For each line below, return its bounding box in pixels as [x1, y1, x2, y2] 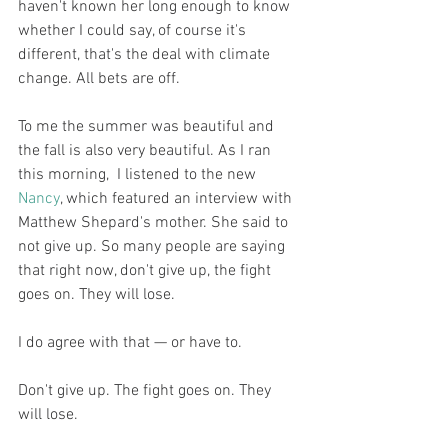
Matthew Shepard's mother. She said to [18, 213, 292, 233]
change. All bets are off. [18, 69, 184, 89]
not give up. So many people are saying [18, 237, 289, 257]
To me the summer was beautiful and [18, 117, 278, 137]
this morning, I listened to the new [18, 165, 260, 185]
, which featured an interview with [60, 189, 296, 209]
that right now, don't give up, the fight [18, 261, 275, 281]
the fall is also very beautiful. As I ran [18, 141, 275, 161]
